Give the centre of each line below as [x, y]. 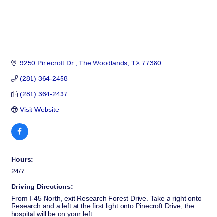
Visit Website [39, 110]
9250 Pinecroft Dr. [47, 63]
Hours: [22, 160]
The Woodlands [103, 63]
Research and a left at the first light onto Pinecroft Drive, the [103, 206]
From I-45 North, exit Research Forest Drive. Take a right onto [106, 198]
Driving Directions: [42, 187]
